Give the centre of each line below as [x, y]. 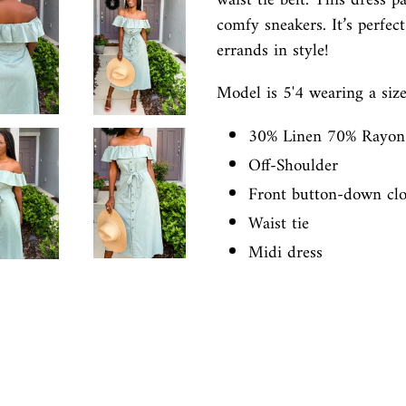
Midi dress [291, 253]
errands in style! [275, 51]
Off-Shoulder [296, 166]
